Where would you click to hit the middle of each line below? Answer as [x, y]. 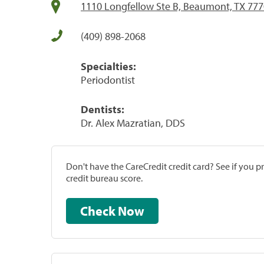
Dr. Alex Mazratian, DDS [133, 123]
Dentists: [103, 109]
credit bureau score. [104, 178]
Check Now [131, 211]
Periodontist [108, 80]
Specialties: [108, 66]
